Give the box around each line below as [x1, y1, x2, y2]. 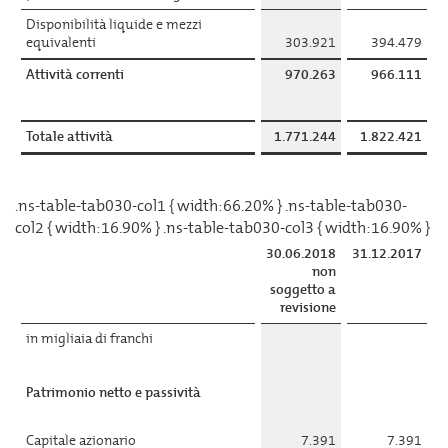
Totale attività [26, 127, 113, 146]
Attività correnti [26, 65, 124, 84]
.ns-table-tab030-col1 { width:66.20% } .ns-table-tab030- [15, 195, 407, 216]
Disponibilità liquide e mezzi [26, 15, 202, 34]
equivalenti [26, 33, 96, 52]
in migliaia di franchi [26, 329, 153, 348]
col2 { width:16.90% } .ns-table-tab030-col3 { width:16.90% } [15, 217, 430, 238]
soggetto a [270, 280, 336, 299]
